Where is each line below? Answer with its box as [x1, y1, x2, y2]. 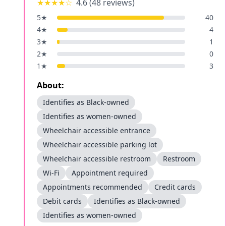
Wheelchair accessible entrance [43, 126, 150, 135]
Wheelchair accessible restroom [43, 154, 151, 163]
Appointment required [72, 168, 148, 178]
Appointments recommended [43, 182, 142, 192]
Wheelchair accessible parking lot [43, 140, 157, 149]
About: [37, 80, 64, 91]
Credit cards [154, 182, 196, 192]
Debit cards [43, 196, 82, 206]
